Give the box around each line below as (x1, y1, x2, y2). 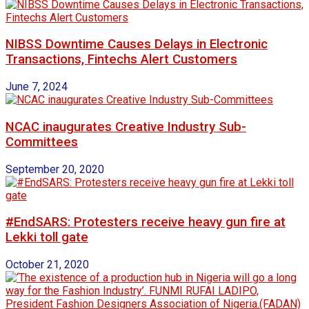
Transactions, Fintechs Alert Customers (6, 52, 237, 68)
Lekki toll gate (6, 230, 88, 246)
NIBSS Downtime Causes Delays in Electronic (6, 37, 268, 52)
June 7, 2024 (6, 80, 68, 94)
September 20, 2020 (6, 162, 104, 176)
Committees (6, 134, 78, 150)
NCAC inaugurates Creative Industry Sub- (6, 119, 246, 134)
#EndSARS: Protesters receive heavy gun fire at (6, 215, 286, 230)
